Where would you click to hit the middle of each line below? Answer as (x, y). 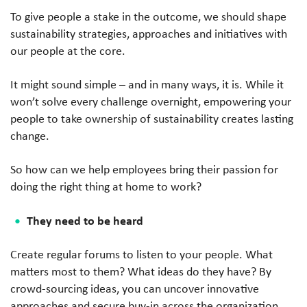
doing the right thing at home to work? (106, 186)
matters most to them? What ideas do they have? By (141, 271)
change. (30, 135)
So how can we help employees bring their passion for (144, 169)
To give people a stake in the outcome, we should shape (148, 16)
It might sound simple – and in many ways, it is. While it (147, 84)
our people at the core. (68, 50)
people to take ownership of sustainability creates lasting (152, 118)
